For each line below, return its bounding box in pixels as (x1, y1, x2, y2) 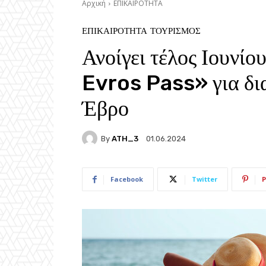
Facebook (110, 175, 143, 184)
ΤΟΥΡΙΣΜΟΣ (150, 26, 201, 37)
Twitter (192, 175, 217, 184)
